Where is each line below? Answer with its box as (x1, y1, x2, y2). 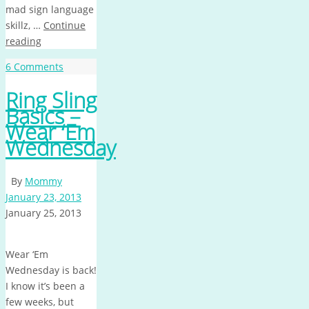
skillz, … (6, 19, 43, 32)
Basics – (6, 101, 81, 130)
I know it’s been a (6, 279, 85, 292)
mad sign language (6, 3, 94, 17)
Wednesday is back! (6, 263, 97, 277)
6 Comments (6, 60, 63, 74)
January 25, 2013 (6, 206, 81, 219)
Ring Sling (6, 85, 97, 114)
